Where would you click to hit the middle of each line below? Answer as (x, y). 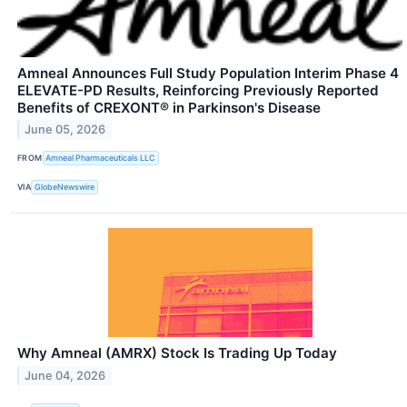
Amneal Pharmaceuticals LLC (101, 158)
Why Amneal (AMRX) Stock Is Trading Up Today (177, 352)
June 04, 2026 (65, 375)
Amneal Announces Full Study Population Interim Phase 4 (208, 73)
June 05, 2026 (65, 130)
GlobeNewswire (65, 187)
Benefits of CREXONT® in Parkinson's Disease (169, 107)
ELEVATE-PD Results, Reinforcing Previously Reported (198, 90)
